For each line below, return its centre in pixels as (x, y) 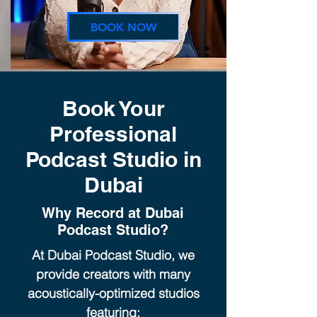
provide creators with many (113, 275)
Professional (113, 134)
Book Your (113, 109)
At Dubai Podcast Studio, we (113, 255)
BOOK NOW (124, 27)
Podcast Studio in (113, 160)
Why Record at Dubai (113, 213)
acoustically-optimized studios (113, 294)
